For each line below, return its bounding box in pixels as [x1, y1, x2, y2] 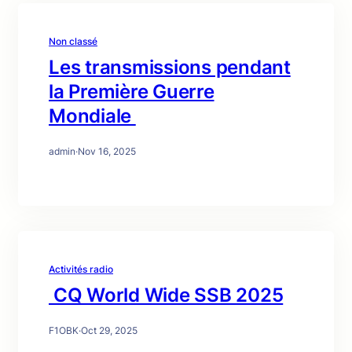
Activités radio [49, 263, 113, 275]
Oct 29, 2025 [81, 324, 137, 336]
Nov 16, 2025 [78, 145, 136, 157]
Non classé [49, 35, 97, 47]
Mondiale [49, 104, 136, 127]
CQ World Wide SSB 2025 [49, 284, 284, 306]
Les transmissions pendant [49, 56, 291, 79]
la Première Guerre [49, 80, 214, 103]
